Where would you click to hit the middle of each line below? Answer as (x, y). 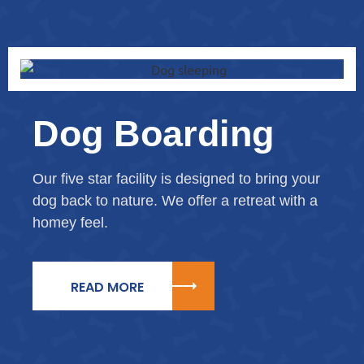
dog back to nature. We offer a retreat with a (175, 201)
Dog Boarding (153, 134)
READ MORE (107, 288)
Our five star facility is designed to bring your (176, 179)
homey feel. (70, 223)
